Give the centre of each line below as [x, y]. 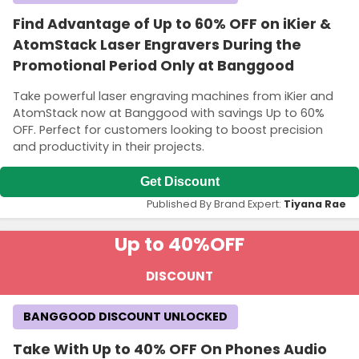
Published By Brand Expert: [215, 204]
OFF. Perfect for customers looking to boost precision [168, 129]
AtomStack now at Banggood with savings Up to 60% [169, 113]
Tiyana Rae [315, 204]
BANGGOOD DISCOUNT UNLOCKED [125, 317]
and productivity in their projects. [109, 146]
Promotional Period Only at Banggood [153, 66]
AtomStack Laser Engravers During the [157, 45]
